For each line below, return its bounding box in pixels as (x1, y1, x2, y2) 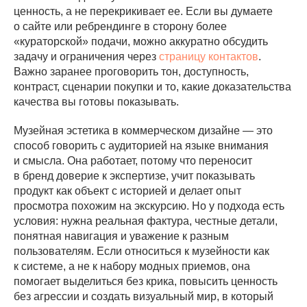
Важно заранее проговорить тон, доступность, (14, 65, 249, 77)
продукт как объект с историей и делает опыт (14, 184, 241, 197)
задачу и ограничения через (14, 50, 159, 62)
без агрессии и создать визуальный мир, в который (14, 290, 273, 302)
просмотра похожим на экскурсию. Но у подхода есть (14, 199, 284, 212)
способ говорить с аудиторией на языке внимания (14, 139, 269, 151)
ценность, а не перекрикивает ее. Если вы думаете (14, 5, 273, 17)
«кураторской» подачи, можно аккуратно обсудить (14, 35, 268, 47)
